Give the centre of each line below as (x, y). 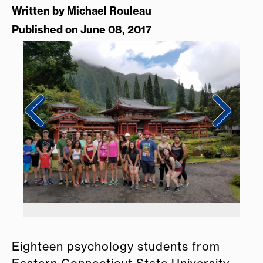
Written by (39, 11)
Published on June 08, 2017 (82, 30)
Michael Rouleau (109, 11)
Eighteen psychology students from (116, 246)
